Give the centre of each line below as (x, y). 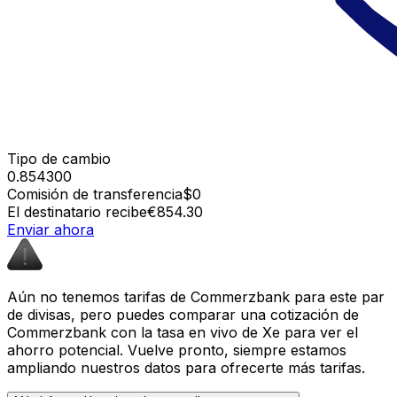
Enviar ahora (51, 229)
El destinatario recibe (77, 211)
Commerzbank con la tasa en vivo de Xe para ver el (183, 332)
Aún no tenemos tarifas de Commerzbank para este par (196, 296)
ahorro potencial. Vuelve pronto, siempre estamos (177, 350)
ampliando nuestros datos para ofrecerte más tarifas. (186, 367)
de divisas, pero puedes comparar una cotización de (183, 314)
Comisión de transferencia (95, 194)
